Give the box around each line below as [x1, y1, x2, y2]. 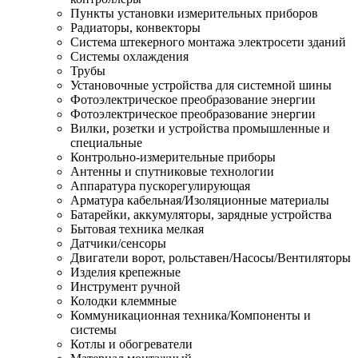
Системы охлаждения [70, 49, 189, 63]
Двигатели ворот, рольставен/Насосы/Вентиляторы [70, 250, 351, 265]
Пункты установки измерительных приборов [70, 6, 318, 20]
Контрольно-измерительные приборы [70, 149, 276, 164]
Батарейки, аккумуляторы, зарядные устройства [70, 207, 332, 221]
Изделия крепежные [70, 265, 181, 279]
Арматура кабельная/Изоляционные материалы [70, 193, 329, 207]
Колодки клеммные [70, 293, 177, 308]
